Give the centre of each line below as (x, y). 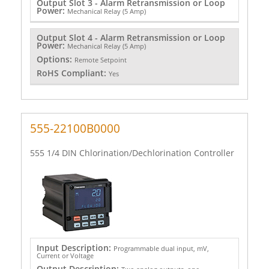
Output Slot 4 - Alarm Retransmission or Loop (131, 38)
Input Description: (75, 247)
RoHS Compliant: (72, 73)
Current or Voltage (65, 255)
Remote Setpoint (100, 60)
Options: (55, 59)
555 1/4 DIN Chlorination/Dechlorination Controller (132, 153)
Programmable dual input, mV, (161, 248)
